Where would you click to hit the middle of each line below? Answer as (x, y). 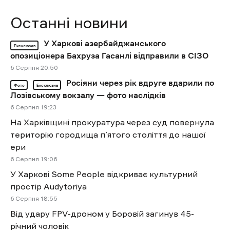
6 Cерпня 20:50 (34, 68)
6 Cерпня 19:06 (34, 159)
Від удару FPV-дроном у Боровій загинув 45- (102, 214)
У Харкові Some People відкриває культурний (104, 174)
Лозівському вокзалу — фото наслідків (88, 95)
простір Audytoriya (49, 187)
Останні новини (69, 23)
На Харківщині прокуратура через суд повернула (112, 122)
